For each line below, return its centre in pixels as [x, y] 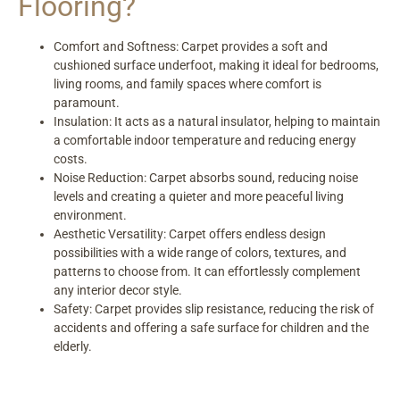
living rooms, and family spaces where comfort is [187, 84]
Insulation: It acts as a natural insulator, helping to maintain [217, 122]
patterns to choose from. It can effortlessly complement [207, 272]
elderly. [73, 347]
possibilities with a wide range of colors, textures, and [200, 253]
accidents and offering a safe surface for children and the [211, 328]
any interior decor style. [118, 291]
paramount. [87, 103]
